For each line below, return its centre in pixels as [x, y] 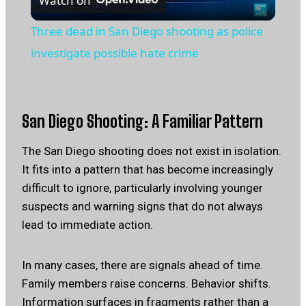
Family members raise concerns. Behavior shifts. [147, 284]
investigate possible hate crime [114, 53]
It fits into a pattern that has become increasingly [148, 170]
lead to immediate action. [87, 225]
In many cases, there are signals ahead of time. [142, 265]
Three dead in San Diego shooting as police [147, 31]
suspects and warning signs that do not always [142, 207]
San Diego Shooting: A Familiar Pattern [142, 122]
